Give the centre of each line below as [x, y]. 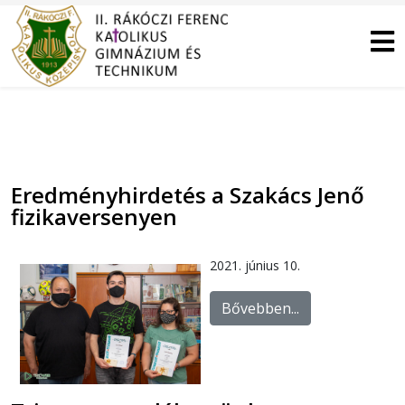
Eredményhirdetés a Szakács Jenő [188, 195]
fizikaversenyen [94, 217]
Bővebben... [260, 308]
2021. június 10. [255, 265]
